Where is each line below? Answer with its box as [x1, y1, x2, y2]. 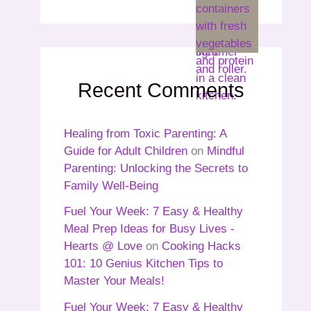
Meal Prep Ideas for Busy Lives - [64, 222, 235, 236]
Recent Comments [78, 79, 244, 102]
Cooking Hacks [162, 239, 241, 253]
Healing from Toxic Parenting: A [64, 126, 226, 140]
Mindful [207, 144, 244, 158]
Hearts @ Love [64, 239, 142, 253]
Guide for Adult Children [64, 144, 187, 158]
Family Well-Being [64, 178, 158, 192]
